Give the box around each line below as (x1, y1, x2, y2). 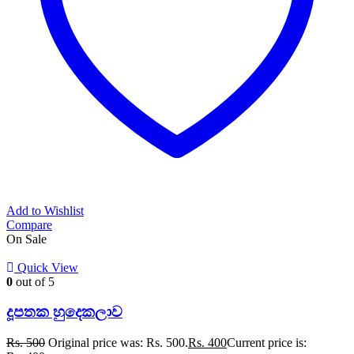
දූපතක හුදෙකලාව (6, 303, 122, 321)
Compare (6, 217, 52, 232)
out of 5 (13, 274, 55, 288)
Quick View (17, 260, 78, 274)
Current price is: (227, 336, 307, 350)
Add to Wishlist (6, 203, 84, 217)
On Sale (6, 232, 47, 246)
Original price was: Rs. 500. (48, 336, 188, 350)
